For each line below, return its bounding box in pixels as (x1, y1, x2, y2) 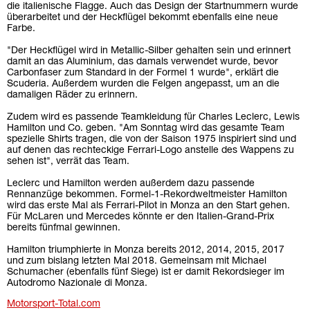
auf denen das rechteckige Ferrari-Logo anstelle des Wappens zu (7, 145, 294, 155)
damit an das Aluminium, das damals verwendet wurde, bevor (7, 57, 278, 66)
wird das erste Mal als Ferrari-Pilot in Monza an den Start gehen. (7, 201, 290, 210)
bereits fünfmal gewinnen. (7, 223, 120, 232)
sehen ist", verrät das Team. (7, 156, 129, 166)
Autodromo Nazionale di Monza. (7, 278, 147, 288)
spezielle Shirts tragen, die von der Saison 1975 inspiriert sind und (7, 134, 296, 144)
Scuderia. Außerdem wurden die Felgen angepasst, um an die (7, 79, 280, 89)
